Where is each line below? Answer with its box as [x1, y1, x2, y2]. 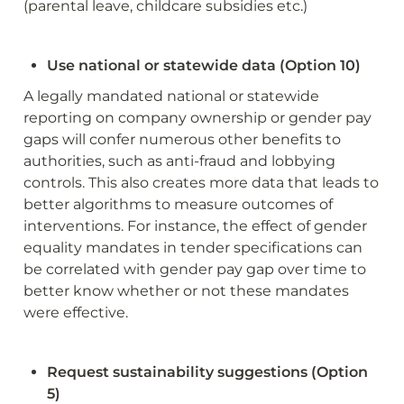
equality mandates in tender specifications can [23, 238, 363, 256]
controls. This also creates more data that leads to [23, 173, 379, 191]
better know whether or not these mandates [23, 281, 349, 299]
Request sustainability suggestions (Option [47, 363, 368, 381]
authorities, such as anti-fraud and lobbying [23, 151, 335, 170]
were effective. [23, 303, 128, 321]
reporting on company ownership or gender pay [23, 108, 372, 126]
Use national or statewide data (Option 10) [47, 56, 364, 74]
